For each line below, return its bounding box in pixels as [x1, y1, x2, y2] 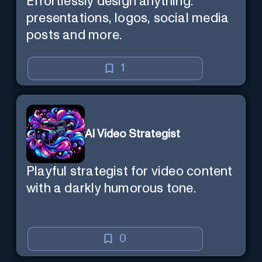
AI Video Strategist [85, 128, 180, 140]
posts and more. [26, 28, 122, 42]
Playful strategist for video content [26, 165, 233, 179]
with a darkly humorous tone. [26, 182, 196, 196]
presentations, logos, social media [26, 11, 229, 25]
